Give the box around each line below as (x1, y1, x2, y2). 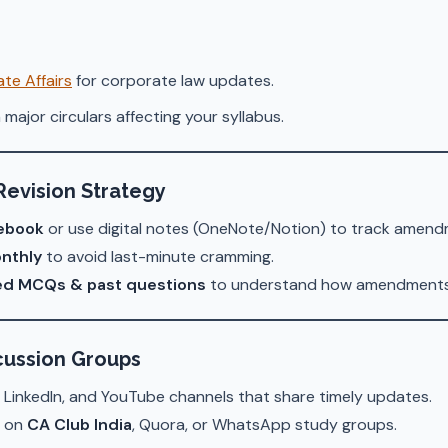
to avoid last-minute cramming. (42, 246, 274, 267)
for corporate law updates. (72, 70, 274, 91)
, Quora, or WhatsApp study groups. (132, 414, 397, 435)
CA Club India (27, 414, 132, 435)
